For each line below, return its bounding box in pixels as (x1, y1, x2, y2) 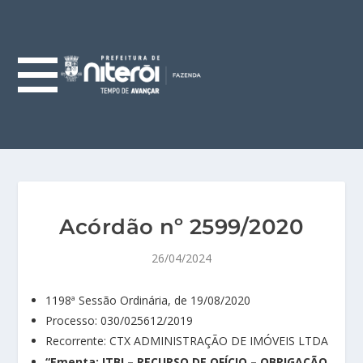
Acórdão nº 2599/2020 (59, 214, 304, 240)
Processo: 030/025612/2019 (45, 313, 194, 329)
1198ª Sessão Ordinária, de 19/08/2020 (45, 293, 251, 308)
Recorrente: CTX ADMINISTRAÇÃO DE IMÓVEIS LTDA (45, 333, 329, 349)
